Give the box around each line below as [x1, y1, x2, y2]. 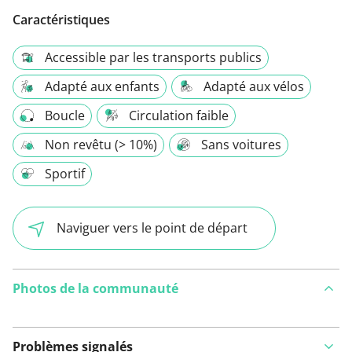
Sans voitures [201, 136, 281, 154]
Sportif [45, 165, 85, 183]
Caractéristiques [13, 11, 110, 29]
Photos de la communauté [13, 279, 178, 297]
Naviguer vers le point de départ [57, 219, 247, 237]
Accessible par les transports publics [45, 49, 262, 67]
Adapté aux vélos [203, 78, 304, 96]
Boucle [45, 107, 85, 125]
